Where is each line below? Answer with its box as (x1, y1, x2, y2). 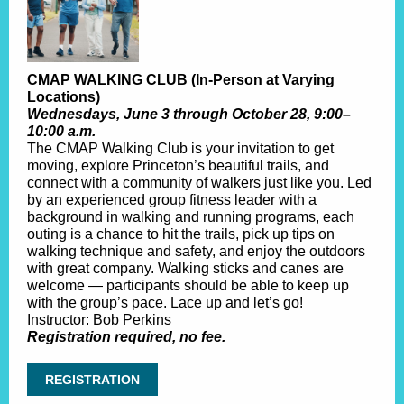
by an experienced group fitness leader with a (27, 192, 317, 207)
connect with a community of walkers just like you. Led (27, 175, 372, 190)
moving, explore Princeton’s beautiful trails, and (27, 158, 329, 173)
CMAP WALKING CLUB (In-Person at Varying (27, 72, 335, 87)
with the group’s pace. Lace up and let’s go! (27, 295, 303, 310)
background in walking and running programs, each (27, 209, 354, 225)
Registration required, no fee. (27, 329, 225, 344)
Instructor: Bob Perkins (27, 312, 171, 327)
